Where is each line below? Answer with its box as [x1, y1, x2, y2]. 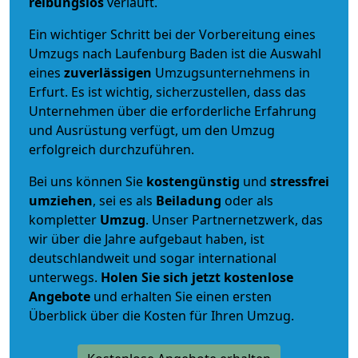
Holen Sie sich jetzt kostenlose [101, 268, 293, 286]
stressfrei [270, 172, 329, 190]
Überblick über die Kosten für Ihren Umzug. [29, 306, 294, 324]
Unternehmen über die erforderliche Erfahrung [29, 101, 316, 120]
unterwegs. [29, 268, 101, 286]
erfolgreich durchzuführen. [29, 140, 194, 158]
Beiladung [156, 191, 221, 209]
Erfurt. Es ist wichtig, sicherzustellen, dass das [29, 82, 306, 101]
